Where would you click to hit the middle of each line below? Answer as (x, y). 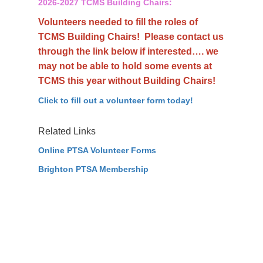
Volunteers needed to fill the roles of (118, 22)
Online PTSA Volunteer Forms (97, 150)
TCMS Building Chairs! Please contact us (131, 37)
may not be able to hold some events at (125, 66)
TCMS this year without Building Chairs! (127, 81)
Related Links (67, 131)
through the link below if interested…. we (128, 51)
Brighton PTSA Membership (93, 169)
